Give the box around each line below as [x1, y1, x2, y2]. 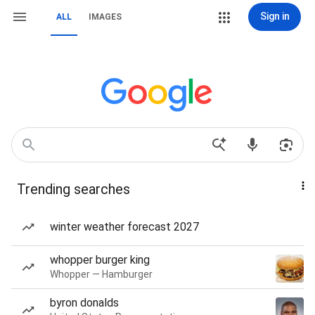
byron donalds [50, 296, 119, 309]
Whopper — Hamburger [50, 269, 153, 280]
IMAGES [89, 12, 122, 22]
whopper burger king [50, 253, 150, 266]
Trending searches [17, 181, 130, 198]
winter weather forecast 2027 [50, 220, 199, 233]
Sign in [259, 11, 290, 22]
